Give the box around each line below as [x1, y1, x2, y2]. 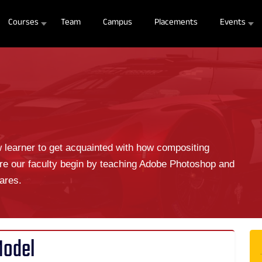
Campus [102, 18, 132, 29]
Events [219, 18, 246, 29]
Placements [154, 18, 198, 29]
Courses [8, 18, 39, 29]
